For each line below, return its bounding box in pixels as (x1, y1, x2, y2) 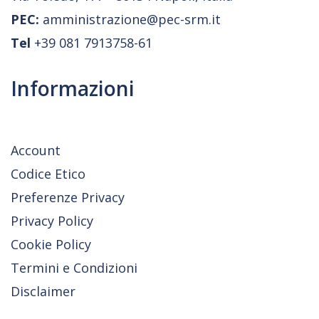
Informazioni (11, 75, 135, 102)
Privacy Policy (11, 212, 93, 229)
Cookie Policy (11, 236, 91, 253)
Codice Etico (11, 165, 85, 182)
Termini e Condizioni (11, 259, 137, 276)
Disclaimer (11, 283, 75, 300)
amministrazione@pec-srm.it (39, 11, 221, 28)
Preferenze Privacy (11, 189, 125, 206)
